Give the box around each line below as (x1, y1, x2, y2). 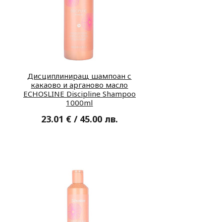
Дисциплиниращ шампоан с (27, 70, 132, 81)
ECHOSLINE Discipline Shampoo (23, 88, 136, 99)
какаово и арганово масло (31, 79, 128, 90)
